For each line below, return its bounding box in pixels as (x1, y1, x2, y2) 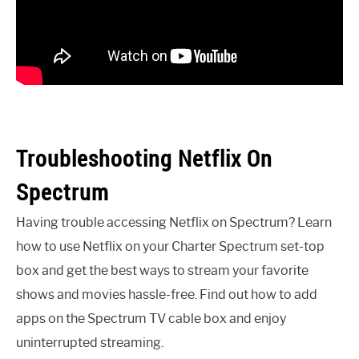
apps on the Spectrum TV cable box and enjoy (16, 310, 286, 326)
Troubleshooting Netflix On (16, 143, 272, 173)
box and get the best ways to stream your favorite (16, 262, 309, 278)
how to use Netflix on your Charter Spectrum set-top (16, 238, 325, 254)
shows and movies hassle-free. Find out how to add (16, 286, 317, 302)
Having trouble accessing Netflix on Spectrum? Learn (16, 214, 332, 230)
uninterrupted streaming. (16, 334, 163, 350)
